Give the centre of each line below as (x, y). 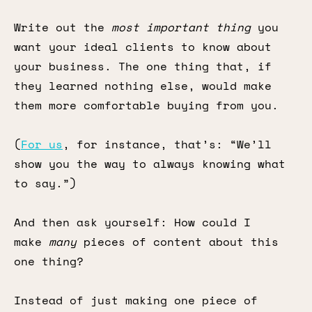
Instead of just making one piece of (136, 300)
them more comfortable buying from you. (146, 105)
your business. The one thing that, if (143, 66)
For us (42, 144)
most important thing (181, 27)
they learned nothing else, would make (143, 86)
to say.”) (45, 183)
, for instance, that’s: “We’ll (167, 144)
